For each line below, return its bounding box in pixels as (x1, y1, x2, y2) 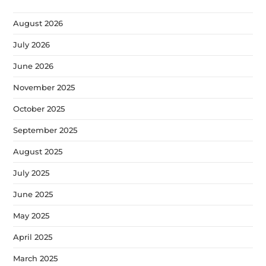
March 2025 (13, 253, 58, 263)
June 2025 (13, 189, 53, 199)
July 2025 (13, 167, 50, 178)
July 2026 (13, 39, 50, 49)
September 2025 (13, 125, 78, 135)
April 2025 (13, 232, 53, 242)
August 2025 (13, 146, 63, 156)
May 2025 (13, 210, 50, 220)
